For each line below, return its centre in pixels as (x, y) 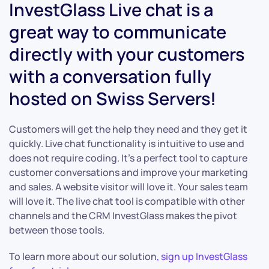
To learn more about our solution (83, 257)
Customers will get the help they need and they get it (128, 129)
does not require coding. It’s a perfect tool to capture (128, 158)
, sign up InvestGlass (202, 257)
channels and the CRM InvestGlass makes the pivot (123, 216)
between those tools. (57, 230)
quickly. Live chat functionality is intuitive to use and (127, 144)
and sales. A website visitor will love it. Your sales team (128, 187)
